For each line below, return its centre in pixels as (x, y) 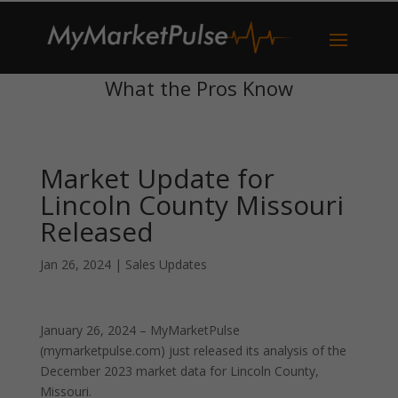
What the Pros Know (199, 88)
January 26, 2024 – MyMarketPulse (139, 330)
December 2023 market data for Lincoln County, (179, 371)
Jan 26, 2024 (75, 264)
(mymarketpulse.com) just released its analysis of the (193, 350)
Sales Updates (166, 264)
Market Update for (157, 178)
